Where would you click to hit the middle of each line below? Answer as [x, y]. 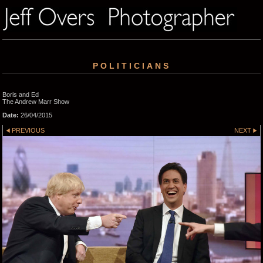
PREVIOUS [28, 131]
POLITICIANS [131, 65]
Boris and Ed [21, 94]
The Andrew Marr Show [36, 101]
